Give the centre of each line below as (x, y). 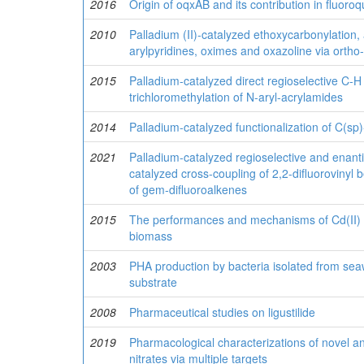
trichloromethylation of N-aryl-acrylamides (236, 97)
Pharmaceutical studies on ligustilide (222, 312)
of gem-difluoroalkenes (188, 189)
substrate (153, 282)
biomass (151, 236)
